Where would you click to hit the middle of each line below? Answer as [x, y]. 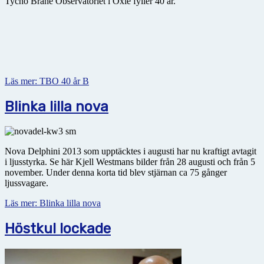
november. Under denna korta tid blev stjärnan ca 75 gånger [116, 173]
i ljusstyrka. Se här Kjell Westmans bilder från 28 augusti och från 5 [130, 162]
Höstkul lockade [58, 229]
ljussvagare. [27, 183]
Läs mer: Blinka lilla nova [53, 203]
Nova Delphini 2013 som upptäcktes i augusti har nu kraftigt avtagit [131, 151]
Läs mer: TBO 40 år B [47, 81]
